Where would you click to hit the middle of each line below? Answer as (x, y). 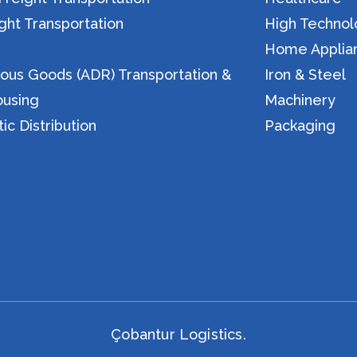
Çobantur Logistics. (178, 335)
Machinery (300, 100)
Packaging (300, 126)
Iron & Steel (306, 75)
